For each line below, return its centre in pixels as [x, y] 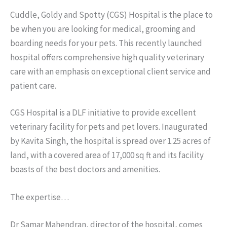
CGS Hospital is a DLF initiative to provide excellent [103, 112]
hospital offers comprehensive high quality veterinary [107, 57]
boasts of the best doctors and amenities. [85, 169]
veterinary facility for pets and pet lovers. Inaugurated [109, 127]
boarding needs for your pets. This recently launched [106, 43]
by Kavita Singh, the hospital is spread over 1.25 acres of [110, 141]
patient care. [33, 85]
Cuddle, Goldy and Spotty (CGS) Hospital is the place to [111, 14]
